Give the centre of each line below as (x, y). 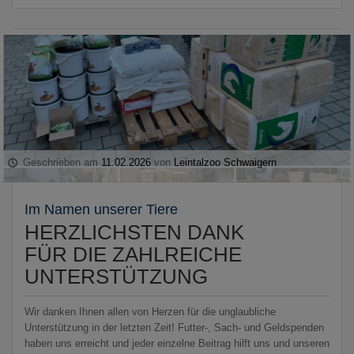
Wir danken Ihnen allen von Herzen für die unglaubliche (150, 311)
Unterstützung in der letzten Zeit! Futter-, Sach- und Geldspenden (174, 327)
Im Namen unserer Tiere (101, 209)
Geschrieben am (61, 162)
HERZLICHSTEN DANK (134, 232)
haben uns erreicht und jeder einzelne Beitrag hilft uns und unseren (177, 343)
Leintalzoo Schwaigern (226, 162)
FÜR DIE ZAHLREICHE (133, 254)
